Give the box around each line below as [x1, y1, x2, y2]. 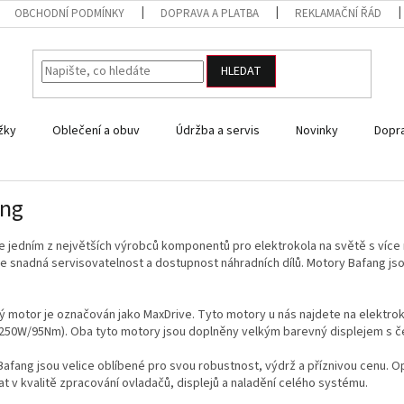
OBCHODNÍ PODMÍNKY [14, 5, 125, 22]
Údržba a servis [176, 122, 260, 140]
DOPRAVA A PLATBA [161, 5, 260, 22]
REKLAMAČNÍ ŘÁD [295, 5, 382, 22]
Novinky [296, 122, 338, 140]
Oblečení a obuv [52, 122, 140, 140]
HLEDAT [221, 62, 262, 81]
